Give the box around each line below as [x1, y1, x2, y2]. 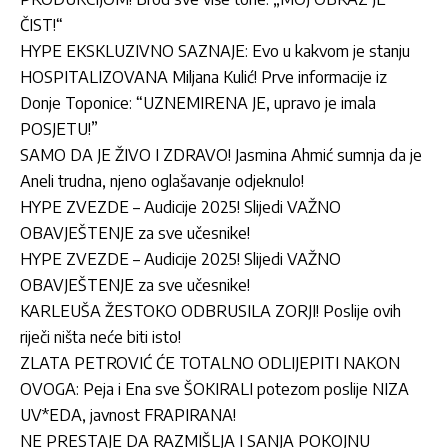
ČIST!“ [20, 14, 63, 35]
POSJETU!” [20, 118, 98, 139]
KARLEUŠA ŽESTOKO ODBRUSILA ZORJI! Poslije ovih [20, 300, 401, 321]
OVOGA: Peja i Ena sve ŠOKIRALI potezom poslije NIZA [20, 378, 409, 399]
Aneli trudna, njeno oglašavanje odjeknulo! [20, 170, 304, 191]
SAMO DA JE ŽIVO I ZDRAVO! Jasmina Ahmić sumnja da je [20, 144, 422, 165]
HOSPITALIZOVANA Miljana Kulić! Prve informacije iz [20, 66, 387, 87]
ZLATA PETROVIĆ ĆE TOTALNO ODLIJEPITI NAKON [20, 352, 400, 373]
